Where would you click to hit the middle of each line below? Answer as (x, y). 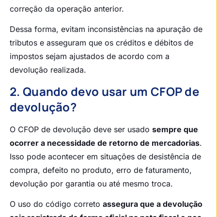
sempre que (175, 129)
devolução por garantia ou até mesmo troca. (91, 183)
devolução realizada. (48, 70)
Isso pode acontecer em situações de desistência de (105, 156)
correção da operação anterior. (67, 9)
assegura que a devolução (153, 204)
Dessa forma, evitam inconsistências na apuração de (106, 29)
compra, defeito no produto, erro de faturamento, (101, 170)
